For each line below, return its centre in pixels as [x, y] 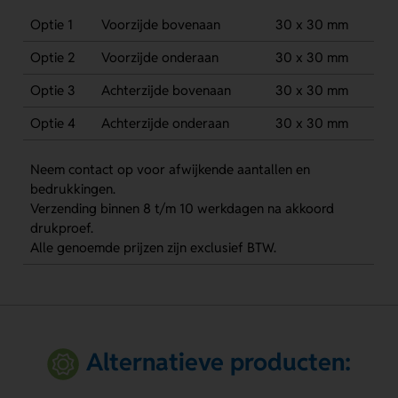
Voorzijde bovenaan [160, 25]
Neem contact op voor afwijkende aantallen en [170, 170]
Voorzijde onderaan [159, 58]
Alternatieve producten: [218, 362]
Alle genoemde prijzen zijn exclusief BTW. [153, 248]
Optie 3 [52, 91]
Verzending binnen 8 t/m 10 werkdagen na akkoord [182, 209]
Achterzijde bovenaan [166, 91]
